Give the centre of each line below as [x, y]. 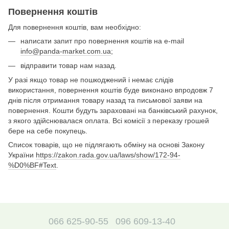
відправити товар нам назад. [68, 66]
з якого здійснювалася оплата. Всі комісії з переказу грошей [109, 121]
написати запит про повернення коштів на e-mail [102, 41]
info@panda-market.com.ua [66, 51]
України [22, 155]
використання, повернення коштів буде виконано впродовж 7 [111, 90]
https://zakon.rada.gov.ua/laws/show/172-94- [108, 155]
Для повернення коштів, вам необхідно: [75, 27]
